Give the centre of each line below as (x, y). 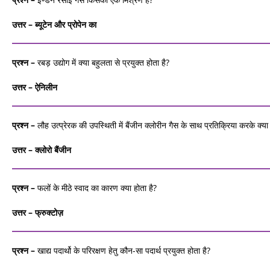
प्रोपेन (77, 24)
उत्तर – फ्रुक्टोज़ (38, 212)
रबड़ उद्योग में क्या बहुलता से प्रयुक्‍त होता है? (103, 62)
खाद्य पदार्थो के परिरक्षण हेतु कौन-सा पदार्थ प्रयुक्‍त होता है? (124, 250)
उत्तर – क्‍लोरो (32, 150)
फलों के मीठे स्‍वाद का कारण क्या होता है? (97, 188)
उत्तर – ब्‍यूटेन (32, 24)
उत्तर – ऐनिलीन (35, 87)
